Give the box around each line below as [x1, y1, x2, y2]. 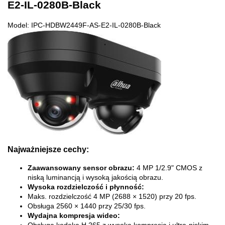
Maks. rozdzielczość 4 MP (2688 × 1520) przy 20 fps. [28, 192, 196, 201]
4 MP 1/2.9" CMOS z [137, 164, 202, 172]
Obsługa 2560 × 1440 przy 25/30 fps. [28, 202, 146, 210]
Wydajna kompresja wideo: [28, 211, 120, 220]
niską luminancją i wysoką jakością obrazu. [28, 173, 163, 182]
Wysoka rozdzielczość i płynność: [28, 183, 144, 191]
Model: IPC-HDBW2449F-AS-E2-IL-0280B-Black [8, 21, 161, 30]
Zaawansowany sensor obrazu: [28, 164, 137, 172]
